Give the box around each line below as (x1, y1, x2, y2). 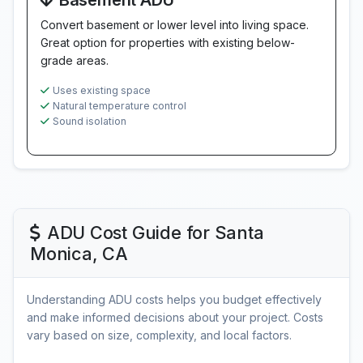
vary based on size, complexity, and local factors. (27, 328, 292, 342)
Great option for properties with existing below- (41, 36, 295, 49)
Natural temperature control (53, 100, 186, 112)
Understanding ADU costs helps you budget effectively (27, 293, 322, 306)
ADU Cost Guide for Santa (46, 222, 264, 243)
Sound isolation (53, 115, 126, 127)
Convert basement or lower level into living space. (41, 18, 309, 32)
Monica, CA (30, 243, 128, 264)
